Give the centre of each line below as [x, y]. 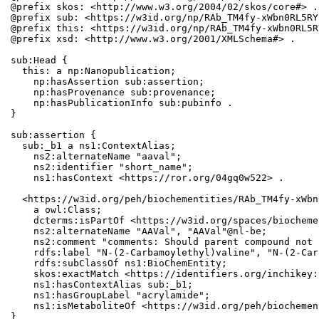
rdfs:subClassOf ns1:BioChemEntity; [119, 263]
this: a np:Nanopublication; [94, 71]
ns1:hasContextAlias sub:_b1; [102, 285]
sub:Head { [40, 61]
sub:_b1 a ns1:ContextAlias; [94, 146]
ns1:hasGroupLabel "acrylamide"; [111, 296]
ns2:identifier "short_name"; [102, 167]
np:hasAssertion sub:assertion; [108, 82]
